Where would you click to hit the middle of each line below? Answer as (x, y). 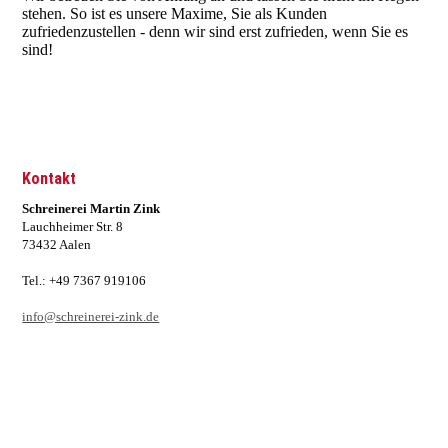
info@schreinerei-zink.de (91, 316)
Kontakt (49, 178)
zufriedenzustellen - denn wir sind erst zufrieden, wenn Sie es (215, 31)
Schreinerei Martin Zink (91, 208)
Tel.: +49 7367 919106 (84, 280)
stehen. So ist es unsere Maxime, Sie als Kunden (175, 13)
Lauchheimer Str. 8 (73, 226)
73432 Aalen (57, 244)
